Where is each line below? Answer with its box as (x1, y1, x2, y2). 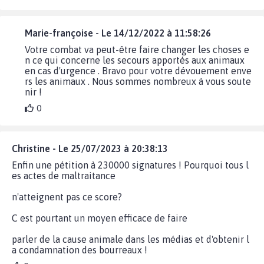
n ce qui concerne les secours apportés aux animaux (25, 55, 245, 65)
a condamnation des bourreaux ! (12, 245, 147, 255)
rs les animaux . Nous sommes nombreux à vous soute (25, 76, 252, 87)
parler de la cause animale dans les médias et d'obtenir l (12, 234, 249, 245)
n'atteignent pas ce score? (12, 192, 122, 202)
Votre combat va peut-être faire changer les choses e (25, 44, 250, 55)
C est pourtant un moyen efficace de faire (12, 213, 187, 223)
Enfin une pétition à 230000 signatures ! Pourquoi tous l (12, 160, 249, 170)
